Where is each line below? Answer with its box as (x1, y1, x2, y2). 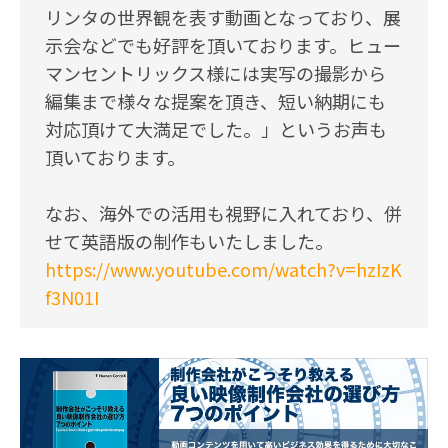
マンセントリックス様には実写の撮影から (45, 60, 386, 86)
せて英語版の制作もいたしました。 (45, 228, 333, 254)
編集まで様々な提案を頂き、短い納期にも (45, 88, 386, 114)
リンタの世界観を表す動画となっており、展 (45, 4, 401, 30)
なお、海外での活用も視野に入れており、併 (45, 200, 402, 226)
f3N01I (45, 284, 99, 310)
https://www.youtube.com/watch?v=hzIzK (45, 256, 402, 282)
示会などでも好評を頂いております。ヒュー (45, 32, 401, 58)
